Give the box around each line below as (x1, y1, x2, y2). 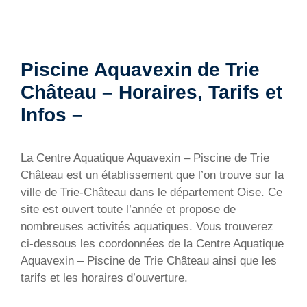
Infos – (21, 103, 83, 125)
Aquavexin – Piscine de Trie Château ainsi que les (21, 254, 277, 267)
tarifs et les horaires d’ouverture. (21, 271, 188, 284)
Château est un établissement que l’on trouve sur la (21, 168, 284, 182)
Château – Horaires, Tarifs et (21, 81, 282, 103)
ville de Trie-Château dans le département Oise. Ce (21, 185, 282, 199)
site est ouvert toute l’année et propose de (21, 202, 236, 216)
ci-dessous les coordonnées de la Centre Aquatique (21, 236, 284, 250)
